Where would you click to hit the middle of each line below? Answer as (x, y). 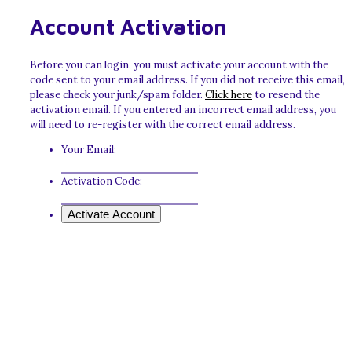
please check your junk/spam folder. (117, 95)
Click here (229, 95)
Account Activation (128, 26)
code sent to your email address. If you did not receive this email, (187, 80)
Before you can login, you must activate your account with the (179, 65)
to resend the (286, 95)
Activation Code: (102, 181)
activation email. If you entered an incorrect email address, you (183, 110)
